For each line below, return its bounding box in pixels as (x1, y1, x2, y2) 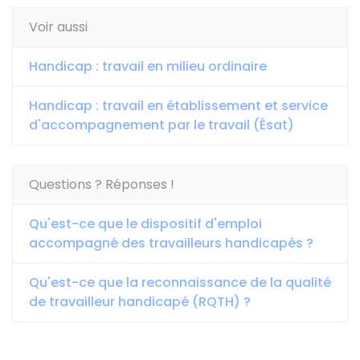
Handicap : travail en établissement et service (29, 96, 328, 115)
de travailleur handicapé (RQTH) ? (29, 292, 251, 311)
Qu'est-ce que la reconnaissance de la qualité (29, 273, 331, 292)
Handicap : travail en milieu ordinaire (29, 57, 267, 76)
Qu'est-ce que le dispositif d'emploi (29, 215, 262, 233)
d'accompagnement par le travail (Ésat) (29, 116, 294, 134)
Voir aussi (29, 18, 88, 36)
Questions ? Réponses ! (29, 175, 174, 194)
